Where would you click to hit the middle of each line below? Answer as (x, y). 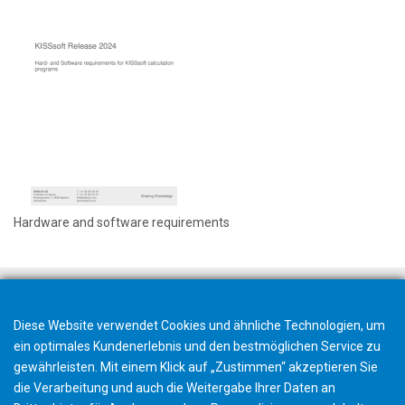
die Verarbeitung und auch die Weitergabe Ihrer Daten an (174, 388)
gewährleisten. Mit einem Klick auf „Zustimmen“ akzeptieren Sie (196, 367)
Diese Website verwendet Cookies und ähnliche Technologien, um (199, 325)
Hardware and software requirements (122, 222)
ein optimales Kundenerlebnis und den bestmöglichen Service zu (197, 346)
